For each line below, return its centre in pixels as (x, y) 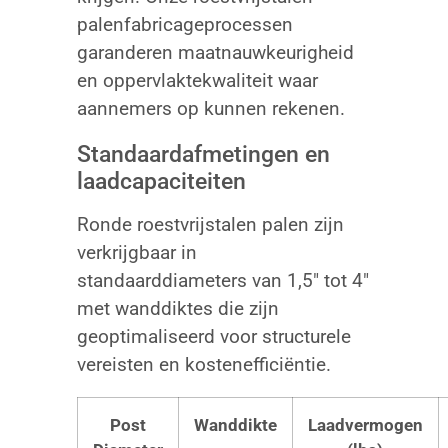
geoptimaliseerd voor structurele (213, 337)
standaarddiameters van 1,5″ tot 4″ (222, 281)
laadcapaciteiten (161, 182)
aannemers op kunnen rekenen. (210, 109)
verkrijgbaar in (136, 253)
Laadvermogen (365, 425)
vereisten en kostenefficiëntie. (203, 365)
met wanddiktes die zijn (177, 309)
